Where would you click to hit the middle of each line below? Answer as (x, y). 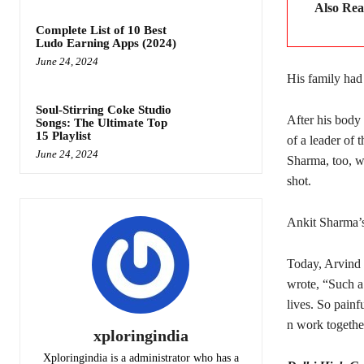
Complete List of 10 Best (101, 30)
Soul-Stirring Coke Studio (104, 109)
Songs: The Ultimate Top (102, 122)
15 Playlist (63, 135)
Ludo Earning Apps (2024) (106, 43)
